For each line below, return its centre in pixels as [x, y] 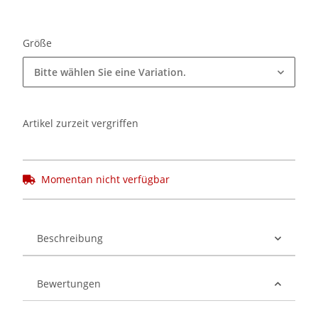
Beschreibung [70, 238]
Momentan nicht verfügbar [105, 180]
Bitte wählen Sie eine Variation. [110, 72]
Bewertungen [69, 284]
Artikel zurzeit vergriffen [81, 124]
